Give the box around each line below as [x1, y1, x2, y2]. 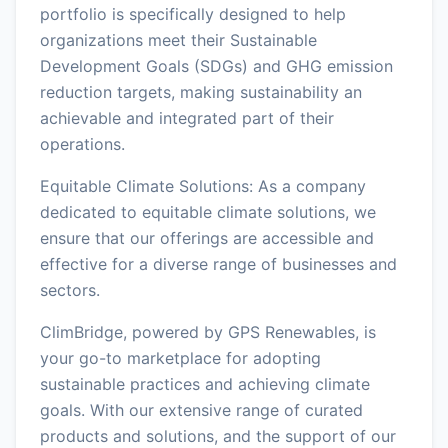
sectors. [40, 279, 100, 300]
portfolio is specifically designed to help [40, 3, 346, 24]
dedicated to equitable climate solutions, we [40, 201, 376, 222]
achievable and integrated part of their [40, 107, 334, 128]
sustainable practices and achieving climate [40, 373, 370, 394]
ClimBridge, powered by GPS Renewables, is [40, 321, 376, 342]
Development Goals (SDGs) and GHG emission [40, 55, 393, 76]
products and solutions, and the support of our [40, 425, 396, 446]
